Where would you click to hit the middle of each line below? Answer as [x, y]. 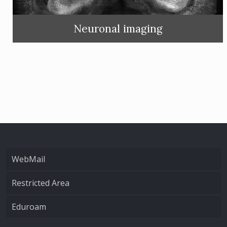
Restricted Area [41, 183]
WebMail [28, 159]
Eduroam [29, 207]
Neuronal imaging [118, 29]
